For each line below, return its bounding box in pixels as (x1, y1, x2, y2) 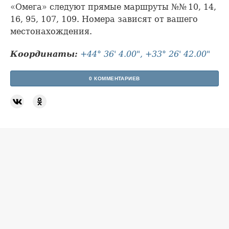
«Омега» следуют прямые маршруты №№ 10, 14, (10, 2, 216, 12)
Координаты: (10, 49, 78, 59)
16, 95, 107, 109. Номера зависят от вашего (10, 14, 198, 24)
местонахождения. (10, 26, 92, 36)
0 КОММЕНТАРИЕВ (89, 75, 140, 81)
